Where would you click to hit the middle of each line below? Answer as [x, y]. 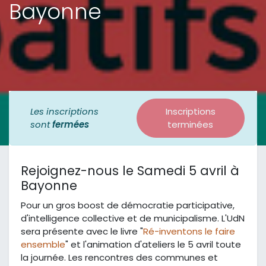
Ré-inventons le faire [189, 232]
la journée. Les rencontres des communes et [119, 258]
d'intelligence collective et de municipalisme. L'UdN [133, 218]
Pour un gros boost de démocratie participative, [128, 205]
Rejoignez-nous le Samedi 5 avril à [130, 171]
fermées [71, 125]
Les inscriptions [64, 112]
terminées [191, 125]
